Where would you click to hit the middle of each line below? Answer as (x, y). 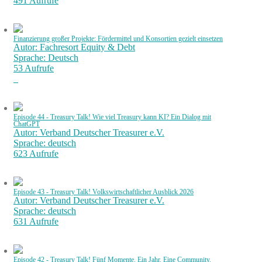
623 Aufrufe (36, 153)
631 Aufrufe (36, 221)
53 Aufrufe (34, 68)
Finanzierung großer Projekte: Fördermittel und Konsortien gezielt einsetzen (118, 38)
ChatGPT (27, 124)
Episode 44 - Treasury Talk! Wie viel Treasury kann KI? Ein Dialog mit (112, 117)
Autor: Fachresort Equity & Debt (74, 47)
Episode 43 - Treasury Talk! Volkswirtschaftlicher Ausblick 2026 (104, 192)
